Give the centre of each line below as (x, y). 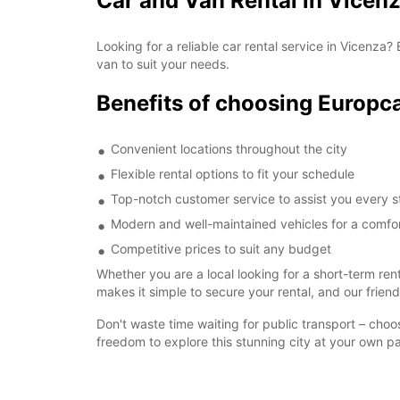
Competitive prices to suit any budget (221, 249)
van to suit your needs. (163, 64)
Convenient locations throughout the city (229, 149)
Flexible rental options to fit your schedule (233, 174)
